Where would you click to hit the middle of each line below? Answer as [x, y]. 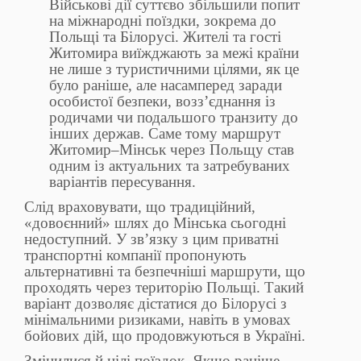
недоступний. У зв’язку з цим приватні [151, 239]
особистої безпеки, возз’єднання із [163, 102]
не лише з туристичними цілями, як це [174, 69]
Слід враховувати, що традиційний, [140, 207]
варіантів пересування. [123, 182]
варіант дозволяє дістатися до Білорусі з [156, 304]
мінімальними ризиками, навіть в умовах [158, 320]
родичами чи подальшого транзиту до [174, 118]
